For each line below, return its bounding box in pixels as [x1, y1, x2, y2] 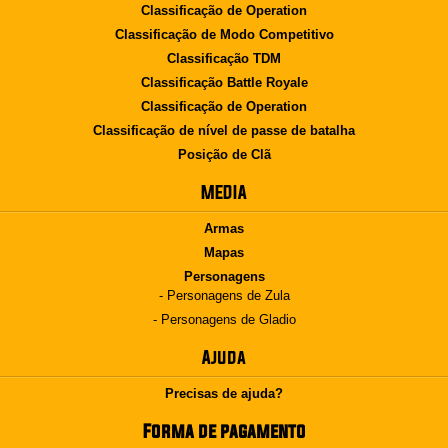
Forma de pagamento [142, 421, 306, 441]
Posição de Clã [177, 147, 271, 162]
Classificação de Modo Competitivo [114, 27, 334, 42]
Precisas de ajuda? [165, 386, 283, 401]
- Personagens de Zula [158, 288, 290, 303]
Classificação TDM [167, 51, 281, 66]
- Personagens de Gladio [152, 312, 296, 327]
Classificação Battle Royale [140, 75, 308, 90]
